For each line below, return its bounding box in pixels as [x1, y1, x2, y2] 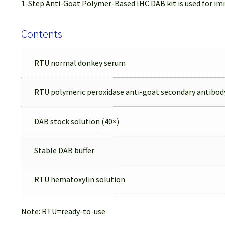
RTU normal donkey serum [32, 57, 126, 68]
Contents [21, 26, 62, 41]
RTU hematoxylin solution [32, 174, 125, 184]
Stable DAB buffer [32, 145, 94, 155]
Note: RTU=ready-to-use [21, 206, 105, 217]
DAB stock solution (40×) [32, 116, 119, 126]
